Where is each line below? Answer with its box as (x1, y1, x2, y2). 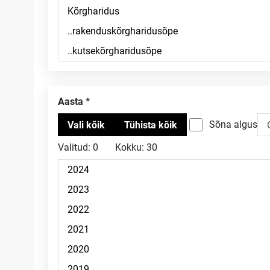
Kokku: (115, 142, 144, 153)
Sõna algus (209, 119, 257, 130)
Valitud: (58, 142, 90, 153)
